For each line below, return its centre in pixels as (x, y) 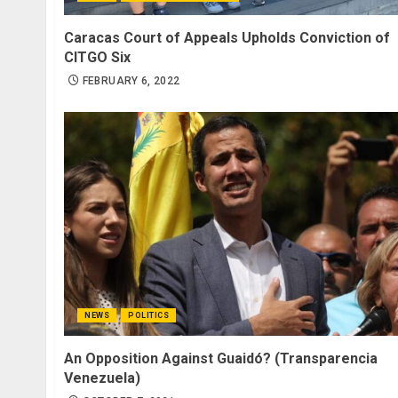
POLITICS (148, 315)
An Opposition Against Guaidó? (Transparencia (221, 358)
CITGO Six (97, 57)
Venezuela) (102, 378)
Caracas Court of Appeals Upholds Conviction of (227, 37)
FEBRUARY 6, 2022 (131, 80)
